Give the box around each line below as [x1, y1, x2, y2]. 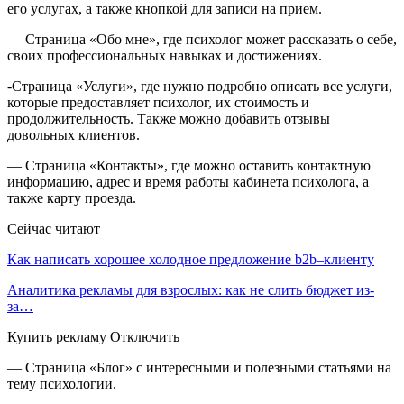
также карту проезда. [7, 189, 136, 206]
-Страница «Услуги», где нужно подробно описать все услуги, [7, 78, 392, 94]
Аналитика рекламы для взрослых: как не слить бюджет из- [7, 281, 374, 298]
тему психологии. [7, 375, 116, 391]
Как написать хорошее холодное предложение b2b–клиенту [7, 251, 374, 267]
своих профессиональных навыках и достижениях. [7, 47, 322, 63]
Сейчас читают [7, 220, 100, 236]
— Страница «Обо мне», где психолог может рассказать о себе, [7, 31, 397, 47]
